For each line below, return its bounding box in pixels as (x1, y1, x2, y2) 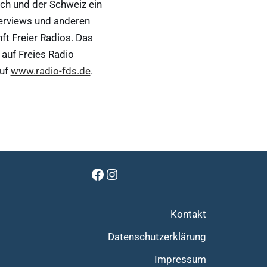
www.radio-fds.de (10, 65, 91, 77)
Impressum (154, 253, 206, 265)
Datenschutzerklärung (108, 231, 206, 243)
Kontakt (170, 208, 206, 220)
